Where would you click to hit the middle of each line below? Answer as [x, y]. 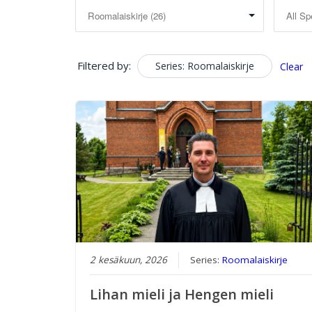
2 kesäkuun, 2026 [129, 260]
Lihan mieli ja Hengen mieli [182, 295]
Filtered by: [104, 66]
